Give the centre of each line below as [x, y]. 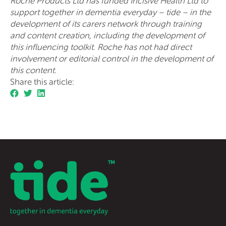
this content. [33, 70]
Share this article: [42, 82]
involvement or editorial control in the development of [112, 59]
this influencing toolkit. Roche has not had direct [101, 47]
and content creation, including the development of [107, 35]
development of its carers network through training [106, 24]
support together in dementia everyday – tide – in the [110, 12]
